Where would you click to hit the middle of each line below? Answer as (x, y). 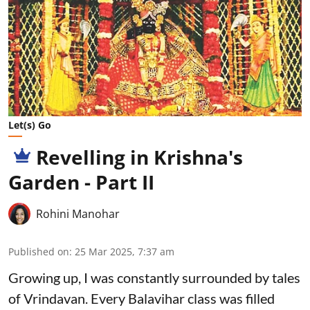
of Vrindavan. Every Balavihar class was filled (142, 298)
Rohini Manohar (78, 213)
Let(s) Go (30, 125)
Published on (39, 251)
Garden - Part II (81, 182)
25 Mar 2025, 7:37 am (125, 251)
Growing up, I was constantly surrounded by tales (154, 277)
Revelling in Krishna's (139, 157)
